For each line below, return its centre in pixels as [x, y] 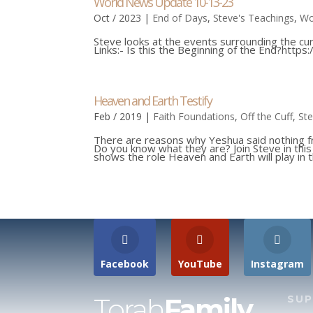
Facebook [125, 264]
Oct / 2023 [118, 18]
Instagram [278, 264]
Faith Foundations [194, 116]
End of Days [180, 18]
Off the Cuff [267, 116]
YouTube [200, 264]
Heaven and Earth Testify [153, 101]
